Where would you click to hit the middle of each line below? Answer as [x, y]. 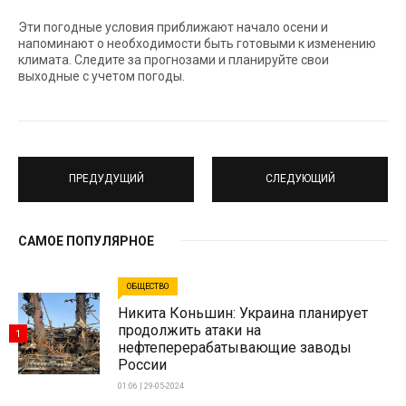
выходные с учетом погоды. [101, 76]
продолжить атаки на [189, 330]
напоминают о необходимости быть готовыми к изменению [197, 43]
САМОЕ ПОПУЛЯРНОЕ [86, 241]
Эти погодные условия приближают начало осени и [173, 27]
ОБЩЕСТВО [148, 286]
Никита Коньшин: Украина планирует [243, 313]
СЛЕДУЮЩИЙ [300, 179]
